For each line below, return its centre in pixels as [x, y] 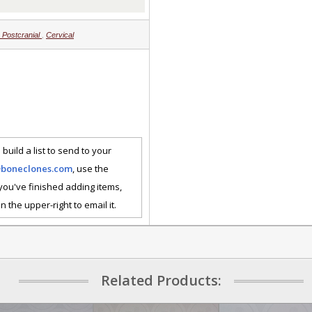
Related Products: [161, 280]
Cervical [60, 34]
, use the [91, 168]
